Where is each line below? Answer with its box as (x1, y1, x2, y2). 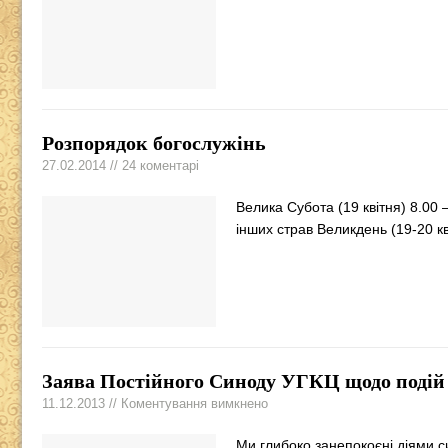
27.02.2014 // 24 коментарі (42, 158, 199, 174)
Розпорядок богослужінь (42, 132, 266, 155)
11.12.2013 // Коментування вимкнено (42, 396, 268, 412)
